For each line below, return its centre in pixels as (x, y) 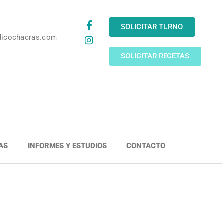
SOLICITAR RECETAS (155, 56)
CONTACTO (146, 146)
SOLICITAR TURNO (152, 27)
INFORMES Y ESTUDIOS (67, 146)
